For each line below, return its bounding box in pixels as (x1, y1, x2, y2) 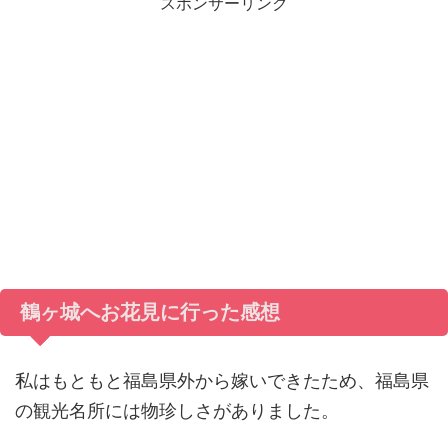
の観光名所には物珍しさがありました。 (15, 400, 339, 421)
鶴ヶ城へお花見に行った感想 (20, 301, 280, 323)
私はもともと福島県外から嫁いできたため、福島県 (15, 370, 429, 391)
